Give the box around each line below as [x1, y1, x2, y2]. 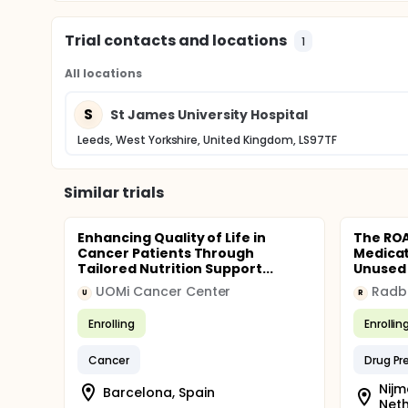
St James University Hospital [110, 105, 309, 124]
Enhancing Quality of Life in [77, 229, 267, 247]
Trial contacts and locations [65, 30, 288, 51]
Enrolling [88, 315, 135, 331]
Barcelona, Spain [103, 382, 215, 402]
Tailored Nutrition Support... [77, 260, 274, 278]
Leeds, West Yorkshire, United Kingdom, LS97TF [77, 132, 337, 148]
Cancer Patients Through [77, 244, 255, 262]
